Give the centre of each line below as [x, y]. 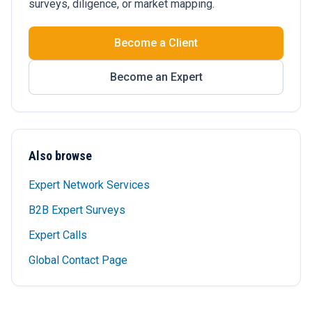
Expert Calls [58, 235]
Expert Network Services [89, 185]
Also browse [60, 156]
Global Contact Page [78, 260]
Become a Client [156, 43]
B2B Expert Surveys [77, 210]
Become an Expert [156, 77]
